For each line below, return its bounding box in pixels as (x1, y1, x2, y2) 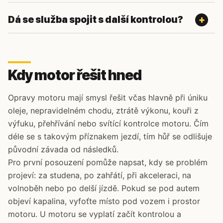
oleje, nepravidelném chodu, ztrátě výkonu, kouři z (8, 106, 199, 115)
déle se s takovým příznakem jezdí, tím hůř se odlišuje (8, 131, 212, 141)
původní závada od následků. (8, 144, 118, 154)
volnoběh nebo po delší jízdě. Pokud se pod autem (8, 183, 200, 193)
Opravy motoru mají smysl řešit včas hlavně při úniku (8, 93, 208, 103)
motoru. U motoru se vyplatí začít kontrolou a (8, 209, 181, 219)
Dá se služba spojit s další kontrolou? (8, 14, 183, 25)
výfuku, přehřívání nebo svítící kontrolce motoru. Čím (8, 118, 209, 128)
